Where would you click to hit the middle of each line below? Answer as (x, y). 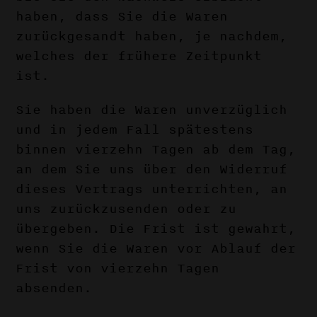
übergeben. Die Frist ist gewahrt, (156, 229)
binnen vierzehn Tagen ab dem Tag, (156, 149)
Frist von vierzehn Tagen (118, 268)
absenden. (54, 288)
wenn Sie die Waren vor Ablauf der (156, 248)
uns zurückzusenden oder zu (126, 209)
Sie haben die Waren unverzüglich (152, 110)
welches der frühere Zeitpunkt (139, 56)
